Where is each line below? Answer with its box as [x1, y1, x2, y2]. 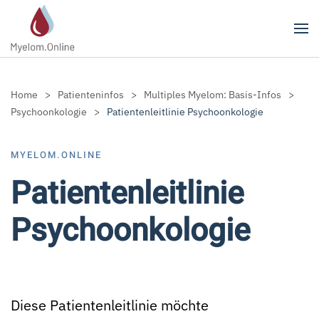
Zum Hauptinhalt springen [32, 33, 165, 48]
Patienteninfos [58, 88, 124, 101]
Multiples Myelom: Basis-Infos [144, 88, 281, 101]
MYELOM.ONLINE [11, 148, 102, 162]
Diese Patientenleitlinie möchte [11, 296, 209, 315]
